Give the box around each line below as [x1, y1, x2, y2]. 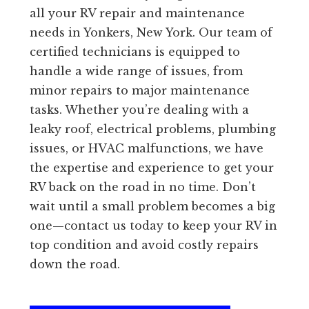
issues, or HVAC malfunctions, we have [29, 141, 263, 156]
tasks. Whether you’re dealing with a [29, 103, 249, 117]
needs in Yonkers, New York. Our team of [29, 26, 272, 40]
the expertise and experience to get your [29, 161, 274, 175]
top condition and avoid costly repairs [29, 238, 259, 252]
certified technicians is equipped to [29, 45, 240, 59]
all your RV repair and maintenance [29, 6, 245, 21]
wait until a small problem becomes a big [29, 199, 275, 214]
